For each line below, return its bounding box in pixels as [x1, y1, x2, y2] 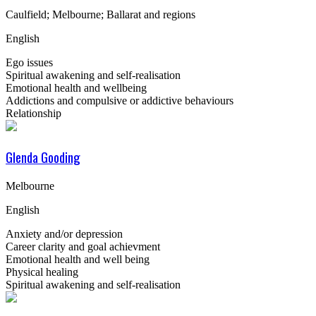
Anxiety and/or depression [6, 227, 123, 240]
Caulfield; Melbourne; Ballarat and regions [6, 8, 195, 21]
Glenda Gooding [6, 147, 80, 166]
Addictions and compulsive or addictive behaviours [6, 95, 233, 107]
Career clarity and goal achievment [6, 240, 160, 253]
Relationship [6, 107, 61, 120]
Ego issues [6, 56, 53, 69]
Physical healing [6, 265, 78, 278]
